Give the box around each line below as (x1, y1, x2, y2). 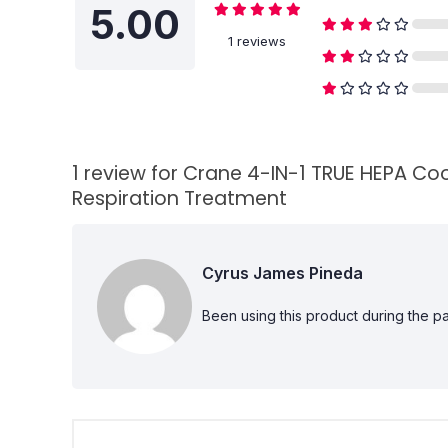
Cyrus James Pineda (202, 263, 363, 284)
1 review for (72, 159, 183, 187)
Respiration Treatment (72, 184, 287, 212)
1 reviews (228, 33, 286, 49)
